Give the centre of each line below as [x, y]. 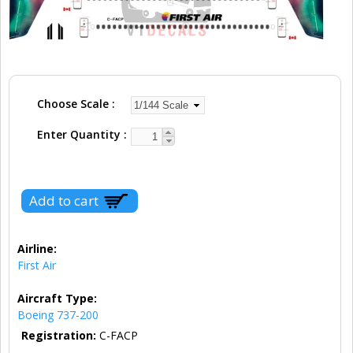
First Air [37, 266]
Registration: [60, 336]
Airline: [37, 249]
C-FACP [119, 336]
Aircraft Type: [57, 299]
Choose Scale [74, 104]
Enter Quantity [80, 135]
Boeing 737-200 [58, 315]
